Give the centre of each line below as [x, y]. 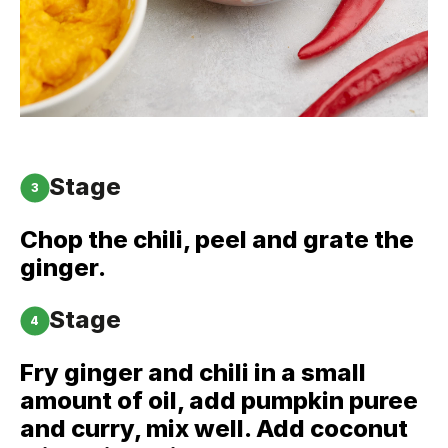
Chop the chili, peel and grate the [217, 239]
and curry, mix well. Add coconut [214, 428]
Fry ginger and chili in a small [193, 372]
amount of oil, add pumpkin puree [219, 400]
